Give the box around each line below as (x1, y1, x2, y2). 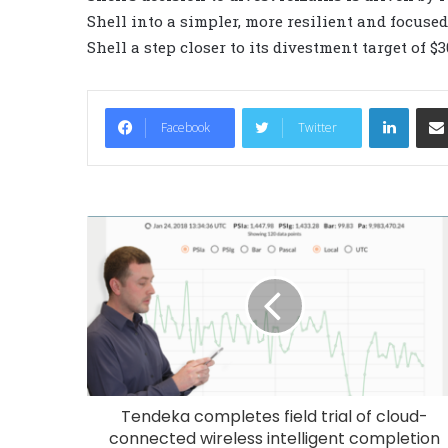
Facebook (161, 118, 210, 136)
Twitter (298, 118, 337, 136)
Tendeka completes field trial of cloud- (121, 404, 428, 428)
